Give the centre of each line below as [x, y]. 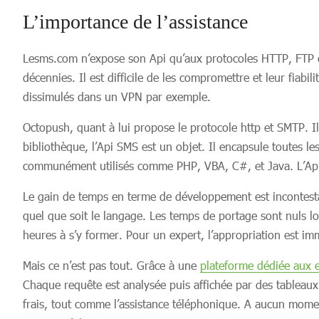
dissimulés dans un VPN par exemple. [117, 96]
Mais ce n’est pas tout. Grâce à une [111, 265]
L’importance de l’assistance [135, 22]
